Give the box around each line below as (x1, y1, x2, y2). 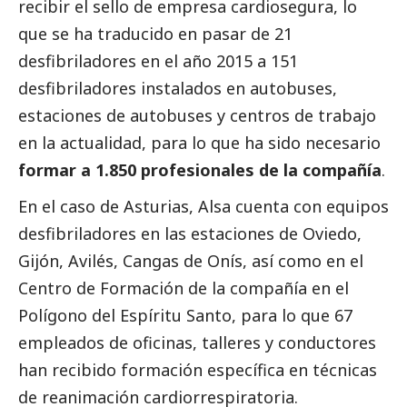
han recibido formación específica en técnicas (18, 358, 377, 381)
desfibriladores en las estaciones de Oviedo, (18, 222, 362, 244)
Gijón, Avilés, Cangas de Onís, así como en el (18, 249, 363, 272)
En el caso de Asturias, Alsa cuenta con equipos (18, 194, 389, 217)
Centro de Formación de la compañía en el (18, 276, 349, 299)
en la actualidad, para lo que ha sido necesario (18, 131, 381, 154)
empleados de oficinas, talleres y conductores (18, 331, 376, 353)
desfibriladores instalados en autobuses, (18, 76, 337, 99)
